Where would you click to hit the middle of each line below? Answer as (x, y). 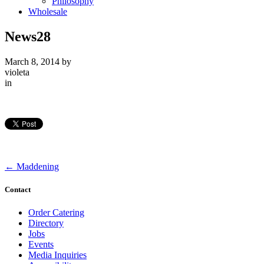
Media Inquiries (57, 255)
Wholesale (48, 11)
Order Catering (56, 212)
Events (41, 244)
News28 (28, 36)
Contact (18, 189)
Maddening (37, 166)
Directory (46, 223)
